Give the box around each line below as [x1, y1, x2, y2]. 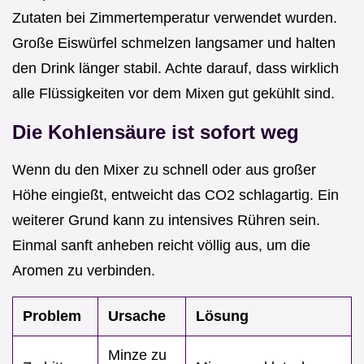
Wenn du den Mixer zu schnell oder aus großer [12, 162, 316, 179]
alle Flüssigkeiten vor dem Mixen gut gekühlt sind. [12, 85, 335, 102]
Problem [23, 308, 81, 325]
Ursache [108, 308, 166, 325]
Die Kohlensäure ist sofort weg [12, 121, 299, 144]
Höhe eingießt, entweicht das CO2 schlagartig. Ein [12, 187, 339, 204]
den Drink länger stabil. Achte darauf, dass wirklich [12, 60, 339, 77]
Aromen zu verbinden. [12, 262, 155, 279]
